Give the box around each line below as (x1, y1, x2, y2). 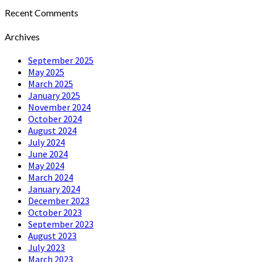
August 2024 (28, 125, 77, 137)
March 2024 (28, 171, 73, 184)
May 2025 (28, 66, 64, 78)
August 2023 (28, 230, 77, 242)
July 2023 (28, 242, 65, 254)
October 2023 (28, 206, 82, 219)
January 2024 (28, 183, 80, 195)
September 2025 (28, 54, 94, 67)
